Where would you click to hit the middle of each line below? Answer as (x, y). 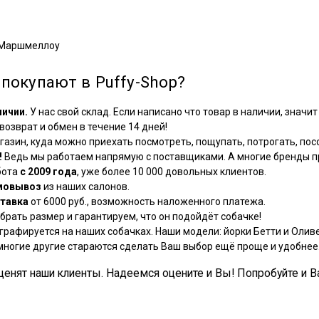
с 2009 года (48, 171)
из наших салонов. (85, 186)
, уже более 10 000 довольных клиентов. (172, 171)
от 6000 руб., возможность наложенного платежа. (147, 201)
